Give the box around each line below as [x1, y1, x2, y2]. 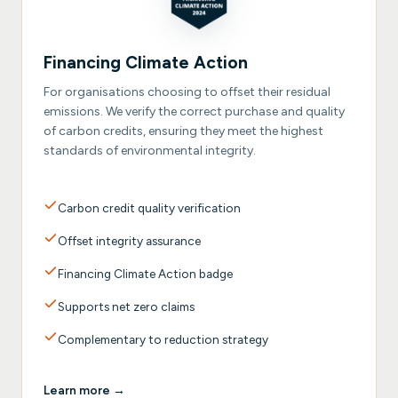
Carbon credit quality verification [58, 200, 241, 215]
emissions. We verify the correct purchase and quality [44, 103, 345, 119]
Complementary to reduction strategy [58, 331, 268, 346]
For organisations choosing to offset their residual [44, 84, 330, 99]
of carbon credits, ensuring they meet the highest [44, 123, 323, 139]
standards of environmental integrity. [44, 142, 256, 158]
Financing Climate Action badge [58, 266, 233, 281]
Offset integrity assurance [58, 233, 201, 248]
